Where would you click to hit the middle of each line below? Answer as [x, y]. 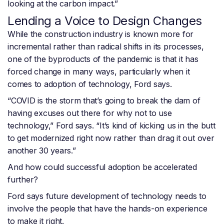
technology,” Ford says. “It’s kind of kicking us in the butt [111, 126]
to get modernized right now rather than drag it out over [111, 138]
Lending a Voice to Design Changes [105, 21]
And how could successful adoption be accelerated [102, 167]
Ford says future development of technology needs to [107, 196]
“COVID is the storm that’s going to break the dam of [104, 101]
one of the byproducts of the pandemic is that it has [103, 59]
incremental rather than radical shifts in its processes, [106, 47]
